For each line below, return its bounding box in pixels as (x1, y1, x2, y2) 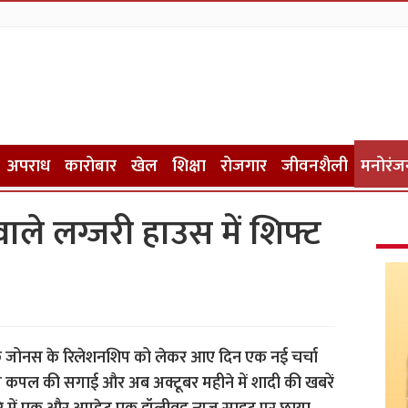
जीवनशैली (280, 152, 348, 180)
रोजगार (219, 152, 267, 180)
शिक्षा (171, 152, 206, 180)
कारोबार (64, 152, 117, 180)
